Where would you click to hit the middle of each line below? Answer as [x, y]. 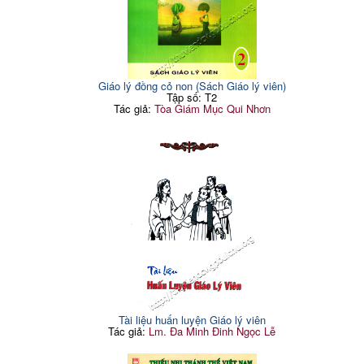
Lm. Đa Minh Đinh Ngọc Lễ [212, 331]
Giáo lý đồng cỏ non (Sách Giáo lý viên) [192, 85]
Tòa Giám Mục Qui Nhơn [212, 108]
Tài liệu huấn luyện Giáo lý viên [192, 319]
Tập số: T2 [192, 97]
